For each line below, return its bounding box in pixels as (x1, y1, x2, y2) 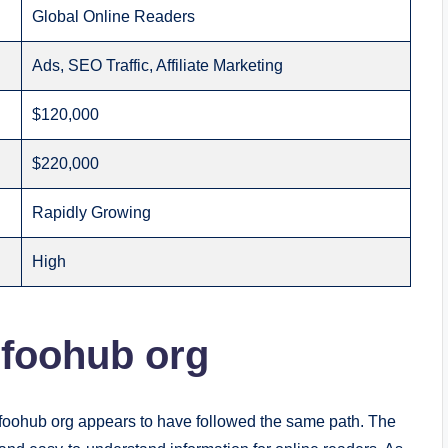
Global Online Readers (32, 8, 196, 25)
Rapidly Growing (32, 204, 152, 221)
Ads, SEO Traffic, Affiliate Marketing (32, 57, 284, 74)
